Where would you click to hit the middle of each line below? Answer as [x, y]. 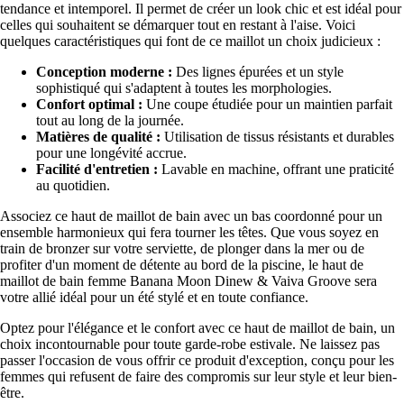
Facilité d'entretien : [97, 170]
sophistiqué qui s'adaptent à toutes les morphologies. [184, 88]
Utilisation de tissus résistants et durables [277, 137]
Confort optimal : [89, 105]
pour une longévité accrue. [111, 153]
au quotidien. [73, 186]
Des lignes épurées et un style [258, 72]
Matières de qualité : [98, 137]
